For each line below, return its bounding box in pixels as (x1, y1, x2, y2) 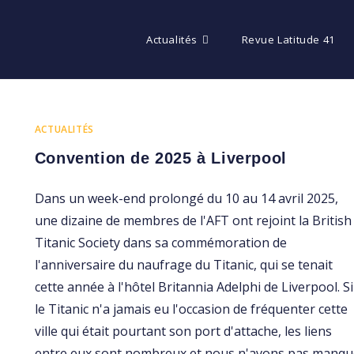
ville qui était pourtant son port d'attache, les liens (34, 322, 332, 341)
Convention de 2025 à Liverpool (34, 149, 287, 167)
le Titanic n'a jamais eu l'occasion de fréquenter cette (34, 300, 348, 318)
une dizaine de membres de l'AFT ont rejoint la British (34, 212, 352, 230)
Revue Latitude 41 (241, 32, 335, 47)
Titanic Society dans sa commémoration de (34, 234, 287, 252)
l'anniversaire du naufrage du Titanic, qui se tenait (34, 256, 333, 274)
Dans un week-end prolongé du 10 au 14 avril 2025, (34, 190, 338, 208)
